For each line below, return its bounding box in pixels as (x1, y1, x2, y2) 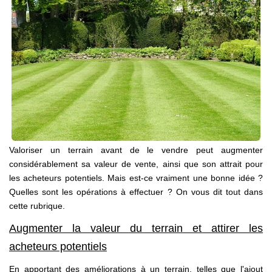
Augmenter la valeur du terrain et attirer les (9, 222, 263, 235)
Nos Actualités (105, 39, 167, 49)
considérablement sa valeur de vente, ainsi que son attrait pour (9, 158, 263, 169)
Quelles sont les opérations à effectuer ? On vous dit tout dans (9, 186, 263, 197)
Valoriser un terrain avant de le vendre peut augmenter (9, 144, 263, 155)
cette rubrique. (9, 200, 65, 211)
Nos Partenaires (101, 19, 171, 29)
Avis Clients (110, 59, 162, 69)
